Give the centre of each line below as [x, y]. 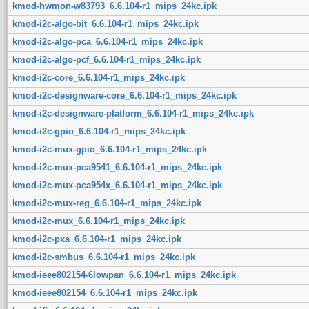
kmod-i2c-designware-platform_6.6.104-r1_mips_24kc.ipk [133, 113]
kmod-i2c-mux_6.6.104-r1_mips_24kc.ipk [98, 221]
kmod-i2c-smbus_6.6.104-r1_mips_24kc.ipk [103, 257]
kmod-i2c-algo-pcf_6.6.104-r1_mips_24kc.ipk [106, 59]
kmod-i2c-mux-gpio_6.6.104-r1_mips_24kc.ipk [109, 149]
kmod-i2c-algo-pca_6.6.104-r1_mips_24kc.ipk [107, 41]
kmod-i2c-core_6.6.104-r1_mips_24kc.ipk [98, 77]
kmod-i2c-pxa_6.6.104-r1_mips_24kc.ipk [97, 239]
